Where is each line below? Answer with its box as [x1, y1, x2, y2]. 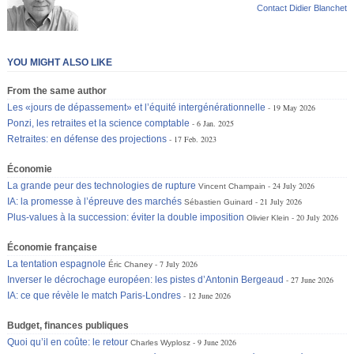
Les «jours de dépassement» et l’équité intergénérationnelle [7, 101, 266, 113]
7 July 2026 [160, 258, 198, 269]
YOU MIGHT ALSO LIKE [7, 56, 113, 68]
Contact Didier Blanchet [256, 2, 347, 13]
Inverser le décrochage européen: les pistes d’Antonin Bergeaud [7, 273, 284, 285]
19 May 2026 [273, 101, 316, 113]
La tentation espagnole [7, 258, 107, 269]
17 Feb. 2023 [174, 133, 217, 145]
